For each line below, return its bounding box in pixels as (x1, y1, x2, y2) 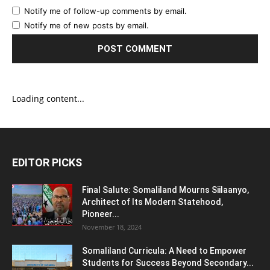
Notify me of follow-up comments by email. (24, 5, 187, 16)
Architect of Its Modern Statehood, (82, 196, 223, 207)
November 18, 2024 (82, 222, 142, 231)
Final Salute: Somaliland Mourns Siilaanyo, (82, 184, 249, 195)
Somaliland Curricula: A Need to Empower (82, 245, 246, 256)
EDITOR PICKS (12, 155, 82, 169)
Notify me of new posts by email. (24, 20, 149, 30)
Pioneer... (82, 209, 119, 219)
